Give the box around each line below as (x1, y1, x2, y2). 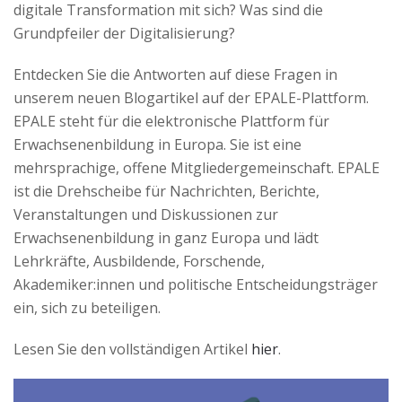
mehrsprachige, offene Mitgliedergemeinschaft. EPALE (13, 158, 380, 178)
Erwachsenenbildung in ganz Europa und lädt (13, 228, 319, 248)
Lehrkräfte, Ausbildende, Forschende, (13, 251, 265, 271)
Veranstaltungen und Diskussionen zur (13, 205, 278, 224)
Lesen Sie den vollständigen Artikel (13, 339, 251, 359)
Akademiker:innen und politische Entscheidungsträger (13, 275, 378, 294)
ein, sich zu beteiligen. (13, 298, 161, 318)
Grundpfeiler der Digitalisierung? (13, 23, 235, 43)
